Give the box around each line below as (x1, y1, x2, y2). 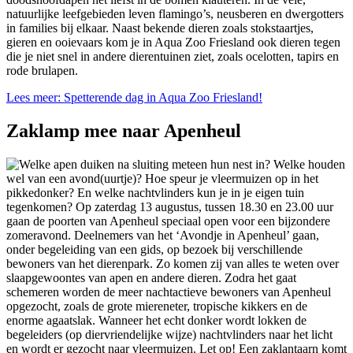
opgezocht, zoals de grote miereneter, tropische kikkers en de (6, 299, 307, 313)
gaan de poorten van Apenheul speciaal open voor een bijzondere (6, 214, 330, 228)
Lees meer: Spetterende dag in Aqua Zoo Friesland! (6, 90, 262, 104)
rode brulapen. (6, 63, 81, 77)
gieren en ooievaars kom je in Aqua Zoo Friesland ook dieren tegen (6, 35, 340, 49)
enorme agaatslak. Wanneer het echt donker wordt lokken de (6, 313, 307, 327)
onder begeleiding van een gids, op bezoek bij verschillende (6, 242, 303, 256)
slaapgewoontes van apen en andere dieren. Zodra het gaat (6, 270, 296, 284)
